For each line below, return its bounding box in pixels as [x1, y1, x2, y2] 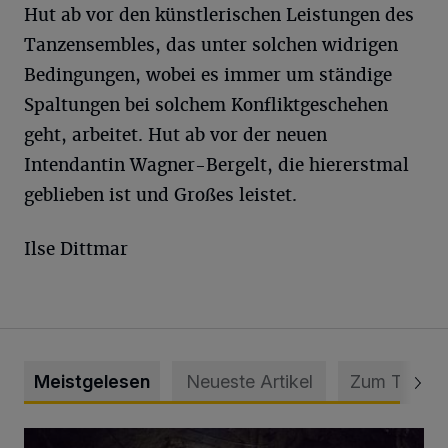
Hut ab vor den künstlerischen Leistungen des [24, 4, 414, 26]
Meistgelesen [34, 371, 150, 392]
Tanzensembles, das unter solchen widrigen [24, 34, 398, 56]
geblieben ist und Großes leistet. [24, 184, 297, 206]
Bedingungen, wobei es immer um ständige [24, 64, 392, 86]
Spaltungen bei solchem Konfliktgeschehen [24, 94, 388, 116]
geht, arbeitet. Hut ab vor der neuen [24, 124, 327, 146]
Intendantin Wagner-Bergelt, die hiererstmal [24, 154, 409, 176]
